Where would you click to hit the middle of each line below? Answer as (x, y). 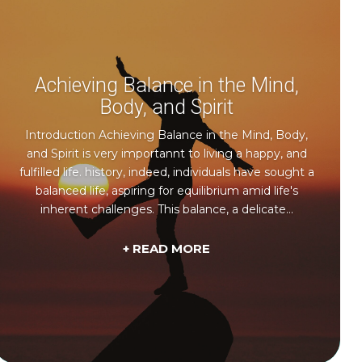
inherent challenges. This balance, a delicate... (166, 209)
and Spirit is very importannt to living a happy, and (166, 153)
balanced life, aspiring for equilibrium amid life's (166, 190)
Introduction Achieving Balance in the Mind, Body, (167, 135)
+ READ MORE (167, 249)
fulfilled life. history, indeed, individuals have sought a (166, 172)
